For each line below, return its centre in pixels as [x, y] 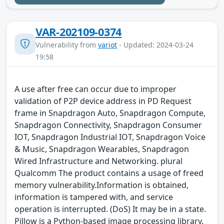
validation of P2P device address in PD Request [103, 101]
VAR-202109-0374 [79, 31]
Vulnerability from [67, 44]
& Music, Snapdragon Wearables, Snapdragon [102, 149]
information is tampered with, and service [94, 197]
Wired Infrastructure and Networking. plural [98, 161]
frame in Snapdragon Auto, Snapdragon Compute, [110, 113]
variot [107, 44]
